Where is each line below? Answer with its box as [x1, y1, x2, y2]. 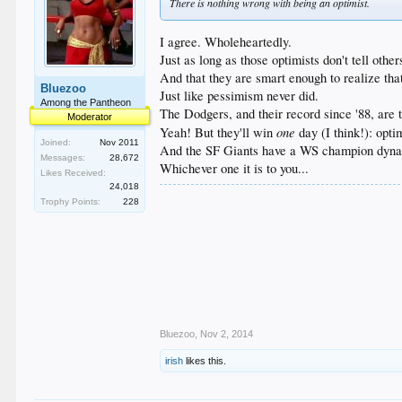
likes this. [183, 355, 227, 367]
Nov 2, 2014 [200, 328, 254, 340]
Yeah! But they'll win [160, 124, 277, 142]
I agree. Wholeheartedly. [160, 33, 293, 51]
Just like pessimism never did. [160, 87, 319, 105]
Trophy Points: [40, 196, 101, 206]
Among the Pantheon [40, 96, 132, 108]
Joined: [40, 136, 72, 147]
